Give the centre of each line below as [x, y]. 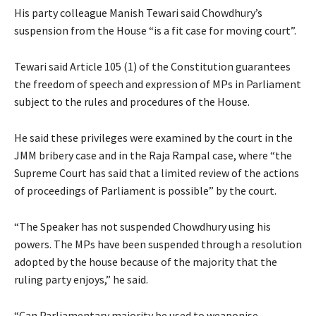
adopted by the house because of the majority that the [146, 261]
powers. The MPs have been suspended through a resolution [158, 244]
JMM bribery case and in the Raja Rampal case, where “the [153, 155]
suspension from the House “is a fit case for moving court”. [155, 30]
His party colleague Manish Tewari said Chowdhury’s [138, 12]
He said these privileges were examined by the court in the [153, 137]
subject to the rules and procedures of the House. [132, 101]
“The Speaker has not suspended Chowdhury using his [142, 226]
